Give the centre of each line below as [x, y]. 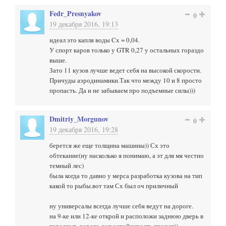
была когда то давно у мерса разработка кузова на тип [126, 176]
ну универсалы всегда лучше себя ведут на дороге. [121, 206]
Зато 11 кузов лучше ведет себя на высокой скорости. [125, 70]
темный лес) [67, 165]
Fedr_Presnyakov [75, 13]
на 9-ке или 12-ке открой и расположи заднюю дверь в [126, 216]
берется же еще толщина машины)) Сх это [109, 145]
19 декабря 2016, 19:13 [84, 24]
